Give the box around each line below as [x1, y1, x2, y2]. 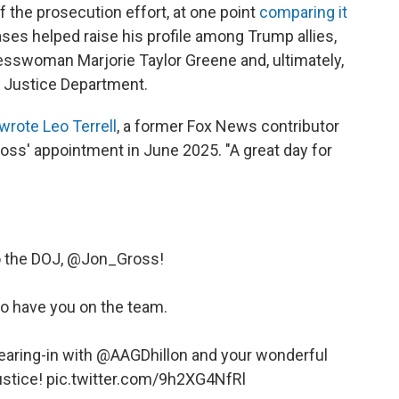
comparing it [259, 3, 347, 22]
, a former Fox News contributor [117, 117, 339, 136]
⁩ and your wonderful [187, 346, 328, 365]
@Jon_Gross [66, 249, 159, 269]
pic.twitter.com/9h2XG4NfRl [45, 370, 246, 389]
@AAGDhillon [95, 346, 188, 365]
